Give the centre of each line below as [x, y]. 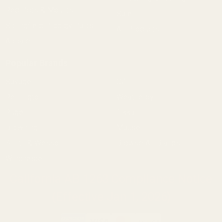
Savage [18, 81]
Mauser [129, 127]
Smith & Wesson [34, 143]
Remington [24, 97]
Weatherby [135, 97]
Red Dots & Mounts [39, 10]
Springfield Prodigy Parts [49, 25]
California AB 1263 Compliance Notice [111, 179]
